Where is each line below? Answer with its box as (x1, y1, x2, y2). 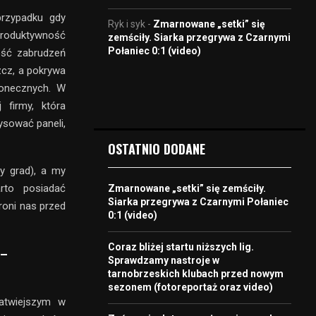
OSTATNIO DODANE (108, 139, 205, 158)
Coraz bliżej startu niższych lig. (108, 241, 254, 253)
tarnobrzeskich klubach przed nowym (108, 267, 284, 279)
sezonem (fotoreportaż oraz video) (108, 281, 273, 293)
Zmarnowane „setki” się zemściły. (108, 182, 266, 194)
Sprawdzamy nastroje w (108, 254, 219, 266)
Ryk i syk (108, 18, 145, 30)
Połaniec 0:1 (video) (108, 44, 201, 56)
